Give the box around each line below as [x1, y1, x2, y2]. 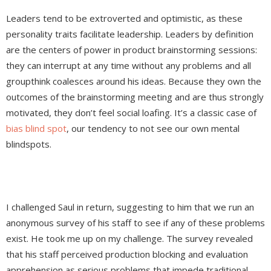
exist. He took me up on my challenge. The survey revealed [6, 232, 253, 245]
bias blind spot [6, 122, 67, 135]
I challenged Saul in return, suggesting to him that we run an [6, 201, 254, 214]
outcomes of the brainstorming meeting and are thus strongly [6, 91, 264, 103]
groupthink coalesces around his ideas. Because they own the [6, 75, 261, 88]
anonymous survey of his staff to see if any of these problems [6, 217, 265, 229]
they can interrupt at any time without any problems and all [6, 59, 251, 72]
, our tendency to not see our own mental [67, 122, 240, 135]
